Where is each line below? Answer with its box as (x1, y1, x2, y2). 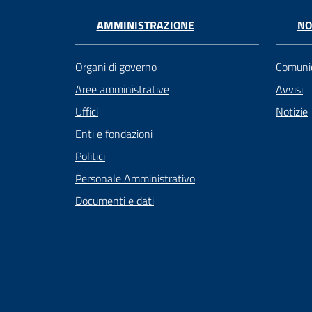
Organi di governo (75, 58, 157, 76)
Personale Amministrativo (75, 170, 195, 187)
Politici (75, 148, 105, 165)
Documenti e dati (75, 192, 154, 210)
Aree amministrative (75, 81, 169, 98)
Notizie (276, 103, 308, 120)
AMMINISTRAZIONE (96, 17, 194, 34)
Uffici (75, 103, 98, 120)
